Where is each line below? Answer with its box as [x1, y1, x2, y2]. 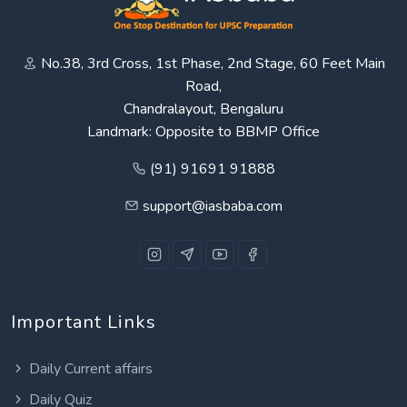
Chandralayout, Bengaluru [124, 98, 283, 119]
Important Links [11, 309, 156, 334]
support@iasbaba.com [143, 195, 283, 216]
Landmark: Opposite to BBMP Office [87, 121, 320, 142]
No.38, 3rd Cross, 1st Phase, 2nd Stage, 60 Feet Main [40, 53, 385, 74]
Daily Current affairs [29, 358, 153, 379]
